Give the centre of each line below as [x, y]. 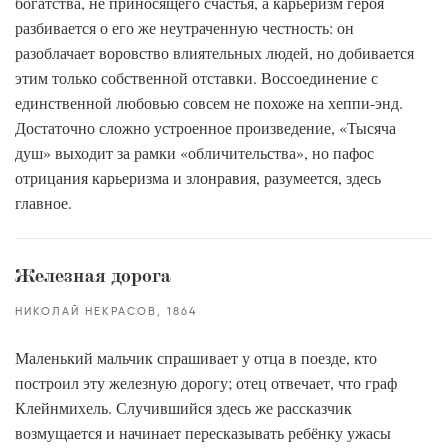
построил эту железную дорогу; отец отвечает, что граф [206, 382]
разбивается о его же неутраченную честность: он [184, 27]
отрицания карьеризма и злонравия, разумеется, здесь [198, 177]
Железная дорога [93, 277]
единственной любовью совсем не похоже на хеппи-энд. [209, 102]
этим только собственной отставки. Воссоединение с [196, 77]
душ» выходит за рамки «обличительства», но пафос [194, 152]
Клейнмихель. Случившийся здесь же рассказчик [183, 407]
